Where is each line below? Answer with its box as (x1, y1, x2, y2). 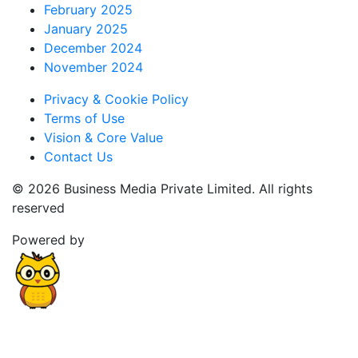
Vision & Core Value (44, 129, 163, 145)
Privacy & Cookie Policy (44, 90, 189, 107)
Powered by (12, 231, 85, 248)
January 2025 (44, 20, 128, 37)
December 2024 (44, 39, 142, 56)
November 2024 (44, 58, 143, 75)
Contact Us (44, 148, 113, 165)
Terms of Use (44, 109, 125, 126)
